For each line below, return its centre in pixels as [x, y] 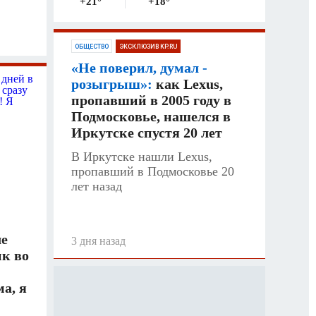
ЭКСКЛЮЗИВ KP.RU [148, 47]
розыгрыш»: [112, 84]
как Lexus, [188, 84]
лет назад [97, 186]
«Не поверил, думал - [139, 68]
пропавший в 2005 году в [151, 100]
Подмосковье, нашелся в [151, 116]
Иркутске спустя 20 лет [147, 133]
